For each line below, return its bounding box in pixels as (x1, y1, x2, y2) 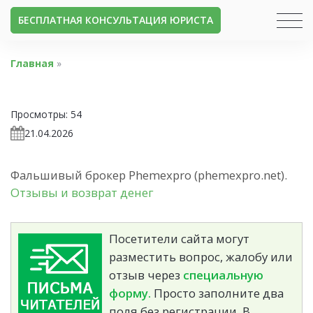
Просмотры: (10, 107, 68, 121)
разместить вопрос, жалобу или (109, 248, 293, 265)
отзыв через (109, 266, 183, 283)
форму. (109, 284, 151, 301)
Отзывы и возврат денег (10, 184, 154, 201)
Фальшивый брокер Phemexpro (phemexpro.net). (10, 166, 287, 183)
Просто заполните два (151, 284, 284, 301)
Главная (10, 57, 54, 70)
